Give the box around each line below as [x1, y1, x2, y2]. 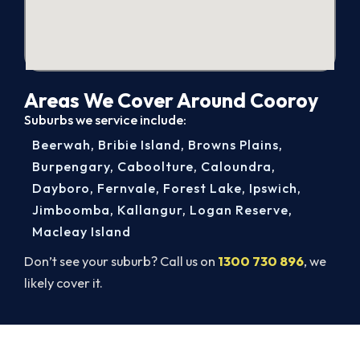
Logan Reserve [190, 201, 288, 218]
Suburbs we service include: [24, 111, 186, 128]
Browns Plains [188, 136, 279, 153]
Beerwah [32, 136, 91, 153]
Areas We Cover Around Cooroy [24, 87, 318, 113]
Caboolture [117, 157, 194, 174]
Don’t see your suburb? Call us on [24, 252, 218, 269]
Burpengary [32, 157, 110, 174]
